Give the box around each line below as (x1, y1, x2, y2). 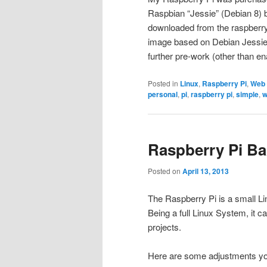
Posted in (148, 77, 178, 88)
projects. (148, 220, 181, 233)
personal (148, 88, 178, 100)
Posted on (148, 166, 182, 176)
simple (236, 88, 259, 100)
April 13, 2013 (182, 166, 229, 177)
